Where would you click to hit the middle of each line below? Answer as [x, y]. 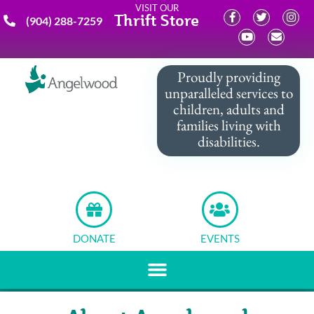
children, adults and [228, 109]
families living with [228, 125]
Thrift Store [157, 20]
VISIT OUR [157, 8]
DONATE [94, 238]
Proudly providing [228, 77]
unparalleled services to [228, 93]
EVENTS [220, 238]
